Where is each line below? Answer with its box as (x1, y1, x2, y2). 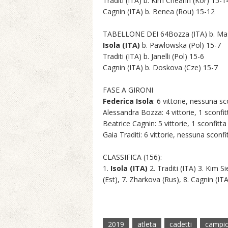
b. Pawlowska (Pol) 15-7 (140, 40, 221, 50)
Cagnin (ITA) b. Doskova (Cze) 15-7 (103, 63, 218, 72)
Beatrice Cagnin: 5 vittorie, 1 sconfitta (103, 119, 226, 128)
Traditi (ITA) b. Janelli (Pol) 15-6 (103, 51, 204, 61)
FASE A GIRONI (103, 85, 153, 95)
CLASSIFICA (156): (103, 152, 162, 162)
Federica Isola (103, 96, 153, 106)
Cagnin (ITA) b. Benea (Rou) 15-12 (103, 7, 215, 16)
